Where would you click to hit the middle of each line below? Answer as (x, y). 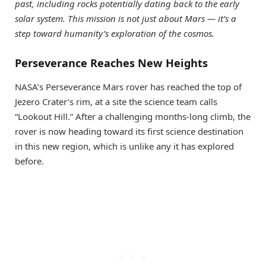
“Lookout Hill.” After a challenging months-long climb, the (133, 116)
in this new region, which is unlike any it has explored (124, 146)
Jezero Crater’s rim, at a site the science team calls (116, 101)
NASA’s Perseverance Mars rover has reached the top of (128, 86)
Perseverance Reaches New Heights (111, 63)
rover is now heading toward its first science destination (129, 131)
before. (29, 161)
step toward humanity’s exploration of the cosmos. (115, 33)
